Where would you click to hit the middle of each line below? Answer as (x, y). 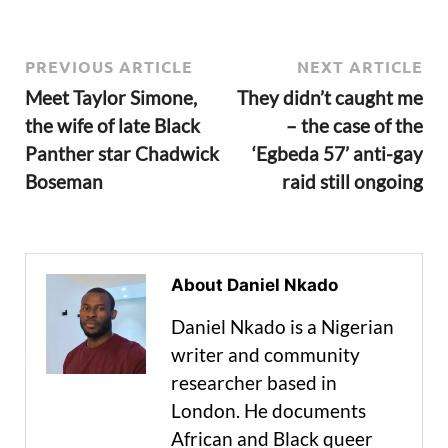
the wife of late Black (112, 126)
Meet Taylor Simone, (111, 98)
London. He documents (268, 411)
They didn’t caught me (330, 98)
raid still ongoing (352, 182)
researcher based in (254, 383)
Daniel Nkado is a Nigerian (282, 327)
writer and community (265, 355)
